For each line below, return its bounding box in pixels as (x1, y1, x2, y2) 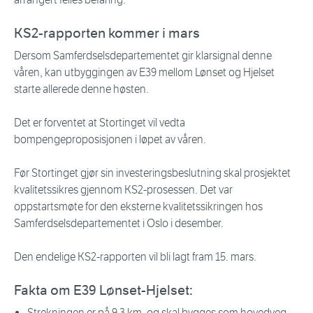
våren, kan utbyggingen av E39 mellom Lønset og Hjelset (14, 66, 275, 80)
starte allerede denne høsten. (14, 82, 149, 96)
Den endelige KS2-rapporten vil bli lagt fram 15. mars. (14, 250, 259, 264)
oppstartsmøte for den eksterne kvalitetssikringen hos (14, 200, 263, 214)
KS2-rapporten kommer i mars (14, 24, 200, 43)
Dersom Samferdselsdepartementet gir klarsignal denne (14, 49, 272, 63)
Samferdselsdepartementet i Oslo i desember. (14, 217, 224, 231)
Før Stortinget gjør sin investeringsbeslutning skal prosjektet (14, 166, 291, 180)
